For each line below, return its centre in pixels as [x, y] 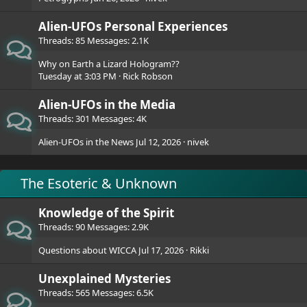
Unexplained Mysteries [105, 279]
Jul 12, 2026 [158, 142]
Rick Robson [148, 76]
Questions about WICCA [87, 250]
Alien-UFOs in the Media [107, 105]
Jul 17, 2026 [161, 250]
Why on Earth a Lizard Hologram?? [109, 64]
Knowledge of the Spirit [106, 213]
